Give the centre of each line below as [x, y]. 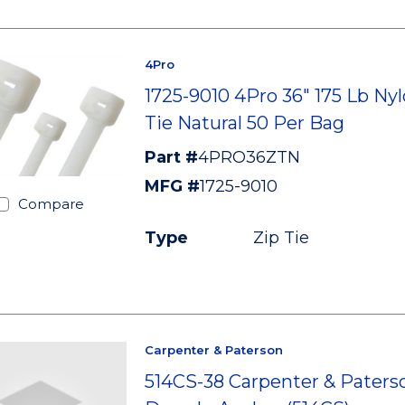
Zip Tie [281, 238]
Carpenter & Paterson [213, 350]
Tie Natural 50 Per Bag [244, 123]
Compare [51, 203]
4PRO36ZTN [249, 157]
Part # [171, 157]
